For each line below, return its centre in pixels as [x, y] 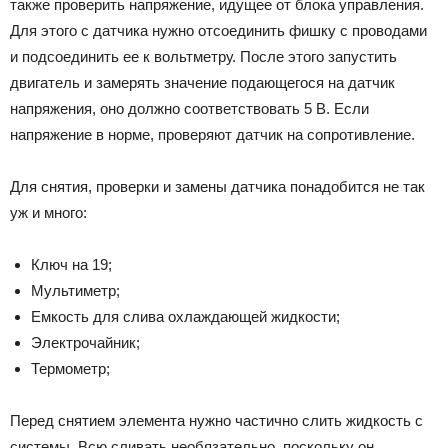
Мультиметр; [75, 290]
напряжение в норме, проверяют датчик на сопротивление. [212, 134]
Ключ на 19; [71, 264]
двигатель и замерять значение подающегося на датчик [202, 82]
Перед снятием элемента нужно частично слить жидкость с [216, 420]
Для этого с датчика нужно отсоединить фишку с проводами [218, 30]
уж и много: [48, 212]
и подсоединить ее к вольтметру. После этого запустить [203, 56]
